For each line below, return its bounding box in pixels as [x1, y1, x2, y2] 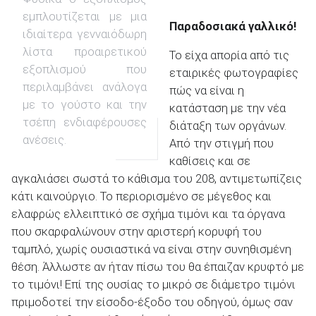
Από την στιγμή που [169, 136, 274, 151]
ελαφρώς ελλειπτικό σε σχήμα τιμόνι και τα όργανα [11, 207, 285, 221]
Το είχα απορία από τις [169, 48, 289, 63]
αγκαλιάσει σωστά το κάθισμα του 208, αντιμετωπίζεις [11, 171, 302, 186]
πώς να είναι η [169, 83, 244, 98]
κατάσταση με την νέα [169, 101, 286, 116]
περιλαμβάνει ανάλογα [23, 79, 147, 94]
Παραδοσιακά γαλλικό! [169, 18, 296, 33]
